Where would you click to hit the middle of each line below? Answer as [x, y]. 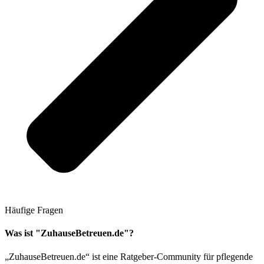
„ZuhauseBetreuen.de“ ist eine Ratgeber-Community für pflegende [129, 256]
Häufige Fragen [34, 210]
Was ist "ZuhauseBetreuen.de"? [69, 233]
